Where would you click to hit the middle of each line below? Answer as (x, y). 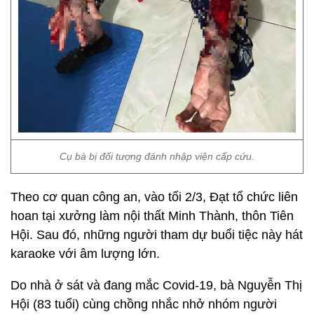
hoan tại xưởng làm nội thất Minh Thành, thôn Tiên (152, 216)
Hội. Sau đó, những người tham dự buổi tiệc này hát (157, 235)
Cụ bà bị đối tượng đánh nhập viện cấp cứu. (157, 156)
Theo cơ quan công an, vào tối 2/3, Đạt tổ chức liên (154, 197)
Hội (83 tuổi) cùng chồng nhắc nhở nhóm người (144, 304)
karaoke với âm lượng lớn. (85, 254)
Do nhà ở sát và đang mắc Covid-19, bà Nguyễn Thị (156, 285)
